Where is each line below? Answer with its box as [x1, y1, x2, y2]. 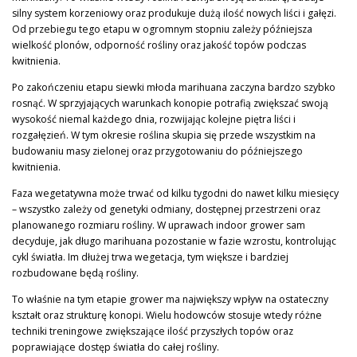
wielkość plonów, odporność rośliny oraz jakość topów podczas [12, 38, 306, 53]
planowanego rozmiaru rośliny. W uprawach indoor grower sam [12, 218, 305, 233]
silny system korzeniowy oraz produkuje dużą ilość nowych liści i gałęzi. [12, 6, 336, 21]
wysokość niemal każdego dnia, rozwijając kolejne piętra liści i [12, 112, 296, 127]
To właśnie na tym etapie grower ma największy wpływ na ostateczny [12, 292, 328, 307]
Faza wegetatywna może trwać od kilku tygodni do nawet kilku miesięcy [12, 186, 339, 201]
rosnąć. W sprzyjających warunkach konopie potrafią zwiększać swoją [12, 96, 328, 111]
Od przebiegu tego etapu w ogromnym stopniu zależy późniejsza [12, 22, 312, 37]
